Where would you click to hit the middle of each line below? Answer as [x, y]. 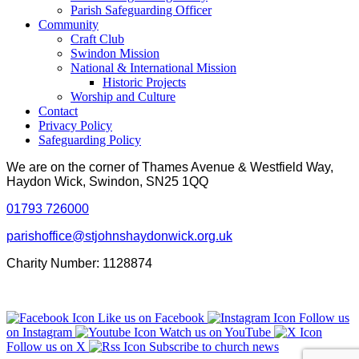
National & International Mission [153, 67]
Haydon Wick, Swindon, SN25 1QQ [107, 181]
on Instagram [39, 332]
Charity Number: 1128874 [79, 263]
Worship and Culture [123, 96]
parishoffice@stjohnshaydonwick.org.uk [119, 236]
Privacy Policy [75, 125]
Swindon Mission [115, 53]
